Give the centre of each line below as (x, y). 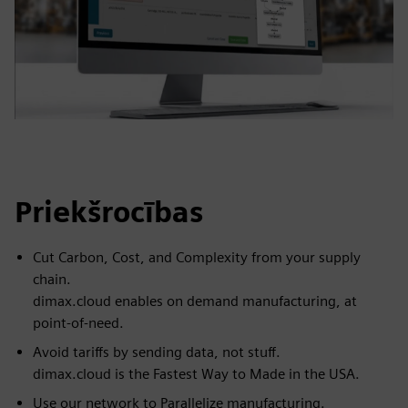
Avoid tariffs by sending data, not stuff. (157, 352)
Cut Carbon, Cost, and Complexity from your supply (197, 257)
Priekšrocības (109, 212)
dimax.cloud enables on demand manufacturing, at (195, 301)
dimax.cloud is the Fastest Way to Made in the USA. (196, 374)
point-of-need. (78, 323)
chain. (52, 279)
